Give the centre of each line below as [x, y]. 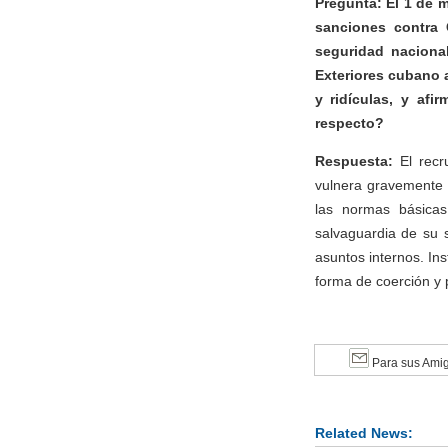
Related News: [363, 433]
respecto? [349, 123]
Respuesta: [357, 161]
